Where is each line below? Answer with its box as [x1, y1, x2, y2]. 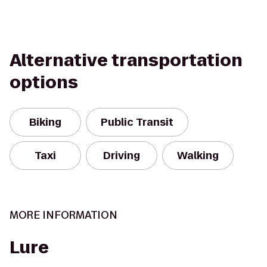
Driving [103, 148, 140, 163]
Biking [29, 115, 61, 129]
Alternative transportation [10, 49, 243, 72]
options [10, 71, 78, 94]
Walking [177, 148, 219, 163]
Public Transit [101, 115, 173, 129]
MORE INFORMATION [10, 208, 117, 222]
